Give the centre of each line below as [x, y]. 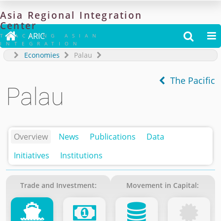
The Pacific [190, 80]
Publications [113, 136]
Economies [42, 55]
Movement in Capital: [163, 185]
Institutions [82, 155]
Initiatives [32, 155]
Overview [31, 136]
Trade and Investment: [58, 185]
